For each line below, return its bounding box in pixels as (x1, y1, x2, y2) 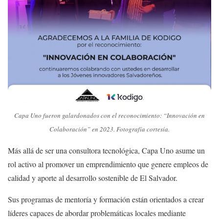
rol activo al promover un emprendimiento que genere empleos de (8, 159, 208, 170)
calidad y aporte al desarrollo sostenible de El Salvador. (8, 173, 177, 183)
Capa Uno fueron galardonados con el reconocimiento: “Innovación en (14, 111, 205, 120)
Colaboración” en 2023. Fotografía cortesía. (49, 125, 170, 134)
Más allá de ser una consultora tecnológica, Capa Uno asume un (8, 145, 205, 156)
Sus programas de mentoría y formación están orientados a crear (8, 194, 204, 205)
